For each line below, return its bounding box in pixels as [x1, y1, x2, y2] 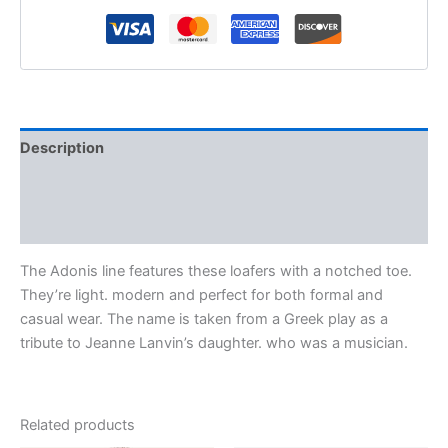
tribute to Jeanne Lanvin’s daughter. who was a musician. [20, 333, 408, 352]
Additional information [20, 177, 179, 196]
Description [20, 138, 104, 157]
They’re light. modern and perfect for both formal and [20, 285, 383, 304]
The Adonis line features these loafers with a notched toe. [20, 261, 412, 280]
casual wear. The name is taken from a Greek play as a [20, 309, 388, 328]
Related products [20, 415, 135, 434]
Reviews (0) [20, 215, 106, 234]
